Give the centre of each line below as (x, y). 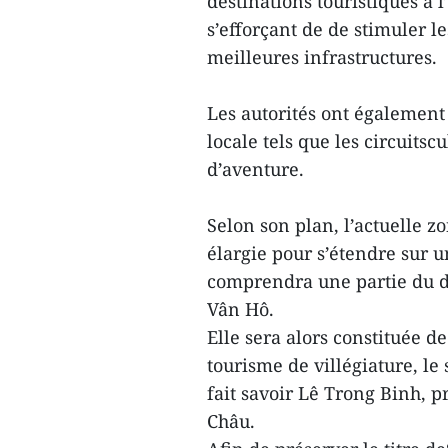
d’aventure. (255, 168)
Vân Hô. (240, 308)
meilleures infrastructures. (322, 56)
